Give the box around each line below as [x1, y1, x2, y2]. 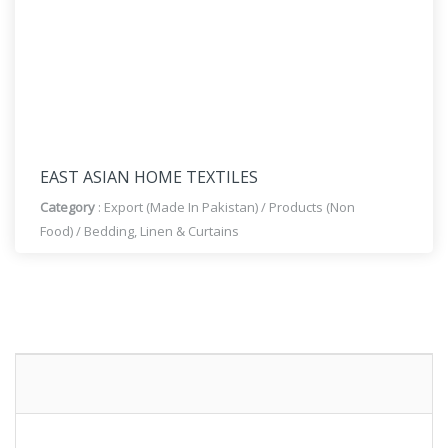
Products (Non [269, 198, 355, 216]
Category [40, 198, 98, 216]
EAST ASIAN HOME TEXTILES [40, 166, 258, 188]
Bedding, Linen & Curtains [84, 222, 239, 240]
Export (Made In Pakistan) [104, 198, 258, 216]
